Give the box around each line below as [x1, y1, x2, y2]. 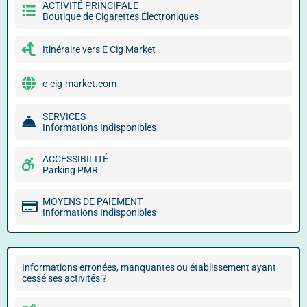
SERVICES [42, 111, 86, 122]
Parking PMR [42, 164, 98, 175]
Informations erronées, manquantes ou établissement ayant [22, 262, 276, 273]
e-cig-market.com [42, 78, 116, 89]
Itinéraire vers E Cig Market [42, 44, 156, 55]
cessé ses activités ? [22, 273, 107, 284]
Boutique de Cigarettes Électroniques [42, 11, 199, 22]
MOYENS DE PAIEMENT [42, 196, 143, 207]
